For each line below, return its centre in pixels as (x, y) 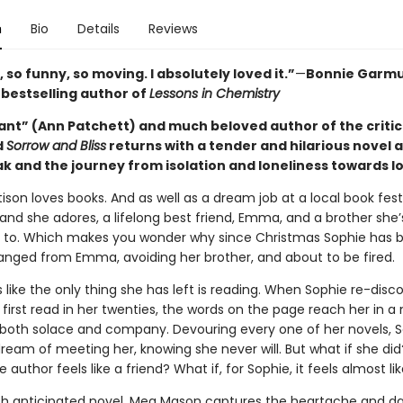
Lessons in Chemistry (214, 94)
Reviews (173, 29)
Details (98, 29)
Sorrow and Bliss (56, 146)
